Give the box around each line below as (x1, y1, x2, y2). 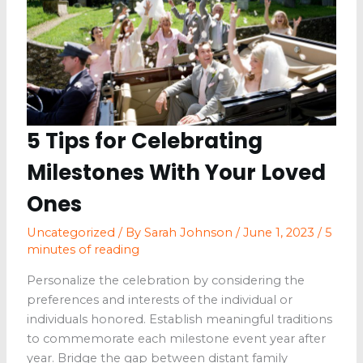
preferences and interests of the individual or (26, 292, 293, 307)
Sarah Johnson (143, 225, 236, 241)
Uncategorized (26, 225, 115, 241)
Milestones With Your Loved (26, 158, 326, 188)
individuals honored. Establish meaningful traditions (26, 311, 332, 327)
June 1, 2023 (242, 225, 318, 241)
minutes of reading (26, 242, 139, 258)
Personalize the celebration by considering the (26, 272, 305, 288)
